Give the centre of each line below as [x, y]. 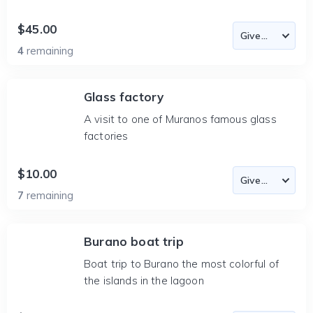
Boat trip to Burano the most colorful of [181, 264]
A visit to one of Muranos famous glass [180, 119]
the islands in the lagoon [144, 281]
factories [106, 136]
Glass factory [124, 97]
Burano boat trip [134, 241]
